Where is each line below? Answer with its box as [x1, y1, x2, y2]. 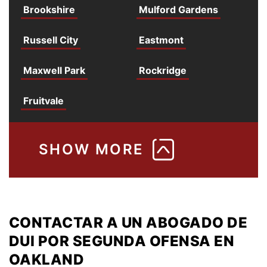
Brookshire [23, 3, 75, 15]
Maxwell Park [23, 64, 85, 76]
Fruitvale [23, 94, 64, 107]
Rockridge [139, 64, 187, 76]
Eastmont [139, 33, 184, 46]
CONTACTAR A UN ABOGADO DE [9, 213, 248, 231]
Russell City [23, 33, 78, 46]
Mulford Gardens [139, 3, 218, 15]
